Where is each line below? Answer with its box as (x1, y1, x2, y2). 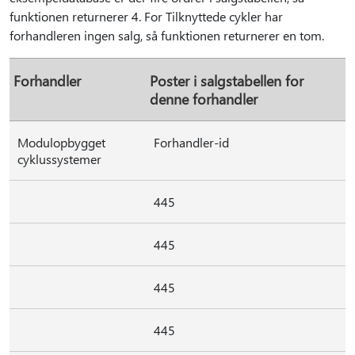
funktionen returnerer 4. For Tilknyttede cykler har (10, 8, 283, 25)
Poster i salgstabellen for (150, 71, 303, 90)
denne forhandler (150, 90, 258, 108)
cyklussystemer (17, 151, 101, 167)
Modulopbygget (17, 134, 105, 151)
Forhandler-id (154, 134, 229, 151)
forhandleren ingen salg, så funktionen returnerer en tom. (10, 27, 324, 44)
